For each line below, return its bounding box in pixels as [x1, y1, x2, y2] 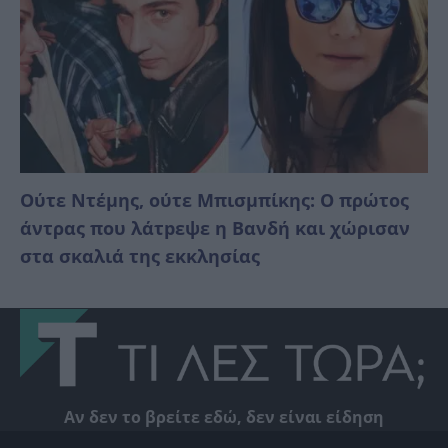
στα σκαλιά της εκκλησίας [20, 243, 260, 268]
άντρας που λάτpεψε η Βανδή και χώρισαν [20, 215, 410, 240]
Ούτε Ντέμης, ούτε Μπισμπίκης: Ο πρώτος [20, 187, 409, 212]
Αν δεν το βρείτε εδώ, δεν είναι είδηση [64, 405, 384, 428]
